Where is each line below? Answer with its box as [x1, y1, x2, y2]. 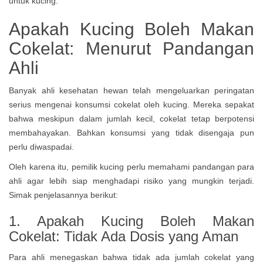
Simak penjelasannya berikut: [9, 190, 118, 200]
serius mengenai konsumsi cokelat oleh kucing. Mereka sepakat [9, 100, 254, 109]
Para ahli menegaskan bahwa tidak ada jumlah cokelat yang [9, 252, 254, 262]
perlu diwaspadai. [9, 142, 76, 151]
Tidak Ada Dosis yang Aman [64, 228, 238, 244]
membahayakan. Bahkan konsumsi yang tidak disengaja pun [9, 128, 254, 137]
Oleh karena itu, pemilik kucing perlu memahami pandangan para [9, 162, 254, 171]
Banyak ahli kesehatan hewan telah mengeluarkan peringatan [9, 86, 254, 95]
